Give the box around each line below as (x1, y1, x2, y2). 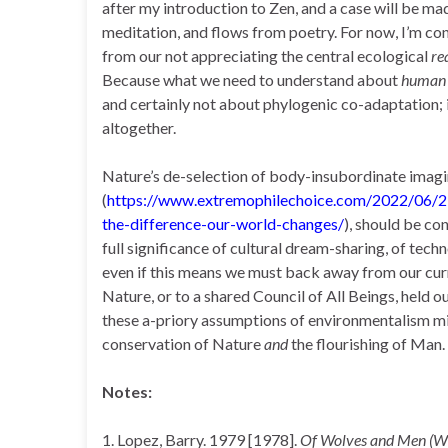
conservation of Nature (102, 334, 264, 353)
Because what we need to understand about (102, 70, 401, 89)
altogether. (102, 118, 176, 137)
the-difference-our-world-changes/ (102, 214, 344, 233)
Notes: (102, 382, 152, 401)
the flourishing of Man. (291, 334, 445, 353)
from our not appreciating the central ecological (102, 46, 431, 65)
